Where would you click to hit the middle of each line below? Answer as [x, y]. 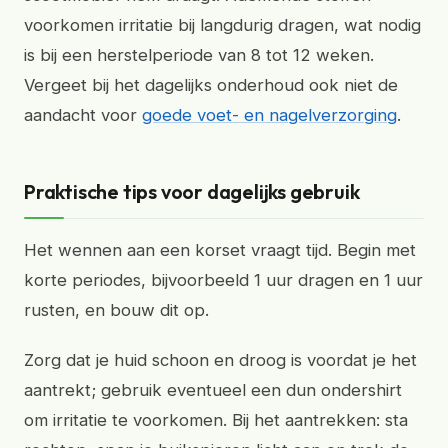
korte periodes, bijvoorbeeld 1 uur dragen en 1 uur [223, 280]
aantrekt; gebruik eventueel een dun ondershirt [213, 390]
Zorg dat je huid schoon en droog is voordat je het [220, 360]
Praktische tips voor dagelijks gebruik [192, 191]
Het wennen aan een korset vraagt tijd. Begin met [220, 250]
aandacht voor [83, 115]
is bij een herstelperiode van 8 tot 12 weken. [199, 55]
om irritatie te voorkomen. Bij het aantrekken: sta [216, 420]
